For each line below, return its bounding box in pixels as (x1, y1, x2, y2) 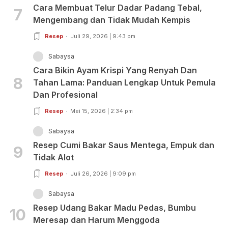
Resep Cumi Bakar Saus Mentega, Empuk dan (33, 140, 214, 151)
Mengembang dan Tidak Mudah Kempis (33, 15, 190, 25)
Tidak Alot (33, 152, 74, 163)
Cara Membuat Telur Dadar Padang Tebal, (33, 3, 202, 13)
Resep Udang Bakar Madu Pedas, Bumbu (33, 203, 196, 213)
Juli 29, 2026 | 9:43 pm (70, 33, 135, 40)
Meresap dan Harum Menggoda (33, 215, 160, 225)
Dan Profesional (33, 90, 98, 100)
